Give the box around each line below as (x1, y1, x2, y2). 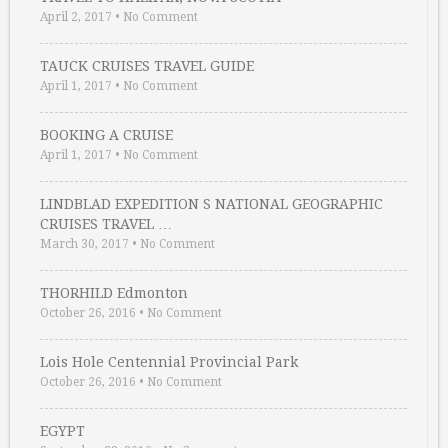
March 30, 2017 (40, 237, 129, 252)
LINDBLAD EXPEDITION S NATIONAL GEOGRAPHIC (40, 196, 383, 213)
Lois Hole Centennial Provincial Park (40, 354, 298, 371)
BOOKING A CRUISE (40, 127, 173, 144)
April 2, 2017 (40, 10, 112, 25)
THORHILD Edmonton (40, 285, 188, 302)
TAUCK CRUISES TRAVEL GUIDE (40, 58, 254, 75)
